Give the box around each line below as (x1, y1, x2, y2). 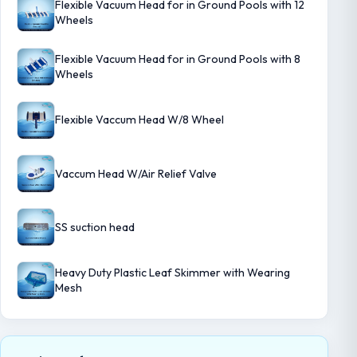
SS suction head (55, 219, 135, 234)
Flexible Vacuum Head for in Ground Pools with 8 (55, 51, 300, 66)
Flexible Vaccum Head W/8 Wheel (55, 112, 224, 127)
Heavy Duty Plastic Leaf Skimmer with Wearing (55, 265, 290, 280)
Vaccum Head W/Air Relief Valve (55, 166, 217, 181)
